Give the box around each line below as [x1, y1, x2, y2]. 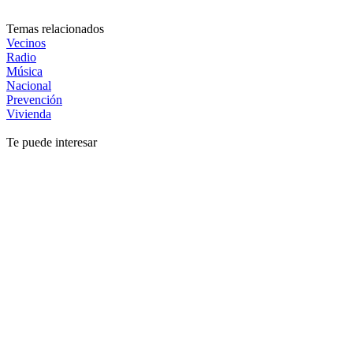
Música [6, 65, 43, 79]
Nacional [6, 79, 51, 93]
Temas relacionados [6, 22, 104, 36]
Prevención [6, 93, 62, 107]
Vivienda [6, 107, 51, 121]
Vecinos [6, 36, 46, 50]
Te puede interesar [6, 136, 97, 150]
